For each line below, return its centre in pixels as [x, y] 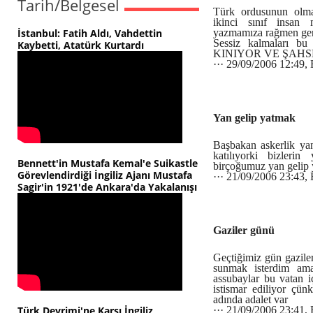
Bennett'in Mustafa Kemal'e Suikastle [108, 163]
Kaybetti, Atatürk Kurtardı [83, 45]
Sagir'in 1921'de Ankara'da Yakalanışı [107, 187]
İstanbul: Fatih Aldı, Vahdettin [90, 33]
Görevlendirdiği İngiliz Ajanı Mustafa [105, 175]
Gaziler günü [244, 230]
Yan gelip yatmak [254, 118]
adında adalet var [252, 299]
